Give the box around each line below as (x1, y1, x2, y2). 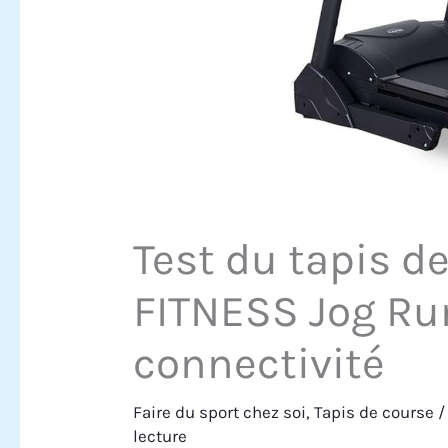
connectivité (133, 338, 386, 390)
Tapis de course (314, 402, 435, 423)
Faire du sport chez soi (133, 402, 307, 423)
